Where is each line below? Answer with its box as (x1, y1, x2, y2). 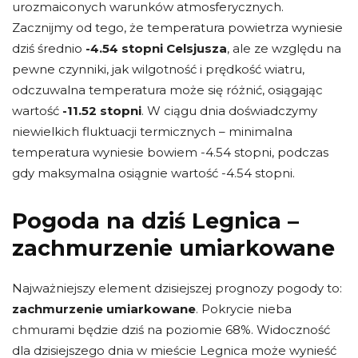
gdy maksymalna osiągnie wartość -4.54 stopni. (12, 165, 295, 181)
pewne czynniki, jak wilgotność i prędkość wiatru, (12, 61, 304, 77)
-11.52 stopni (62, 102, 141, 118)
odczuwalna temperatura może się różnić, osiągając (12, 82, 323, 97)
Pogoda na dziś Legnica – (12, 207, 299, 234)
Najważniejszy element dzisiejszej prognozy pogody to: (12, 280, 342, 296)
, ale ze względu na (227, 40, 341, 56)
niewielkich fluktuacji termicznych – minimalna (12, 123, 292, 139)
